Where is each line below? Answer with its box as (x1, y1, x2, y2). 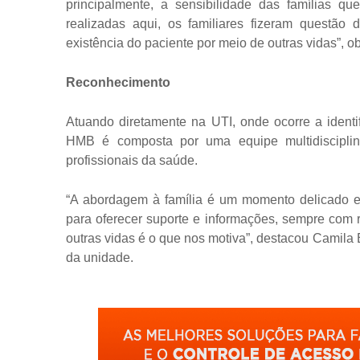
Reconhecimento (66, 76, 170, 89)
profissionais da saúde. (66, 153, 198, 167)
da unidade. (66, 251, 133, 264)
